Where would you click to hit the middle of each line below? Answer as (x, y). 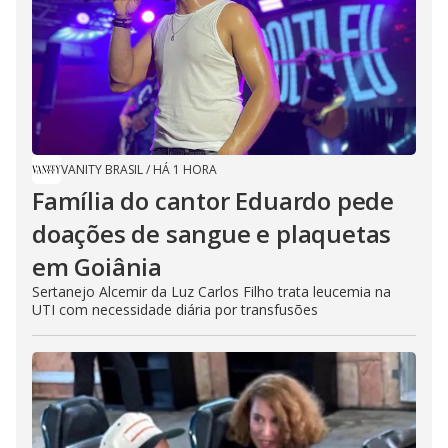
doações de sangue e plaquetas (212, 234)
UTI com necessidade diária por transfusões (175, 310)
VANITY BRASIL (102, 170)
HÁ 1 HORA (185, 170)
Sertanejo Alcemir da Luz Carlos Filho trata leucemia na (211, 292)
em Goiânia (97, 267)
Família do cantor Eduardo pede (213, 201)
